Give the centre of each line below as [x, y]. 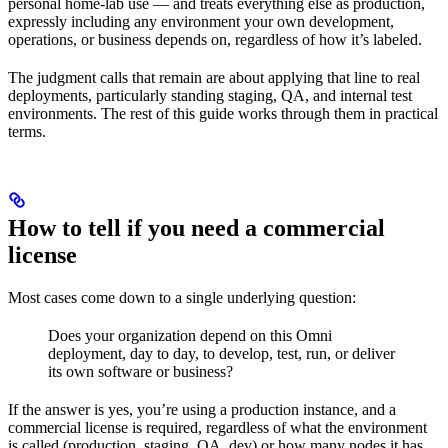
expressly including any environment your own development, [201, 21]
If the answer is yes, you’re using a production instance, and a [202, 409]
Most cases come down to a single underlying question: [182, 297]
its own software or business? [140, 371]
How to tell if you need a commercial [196, 227]
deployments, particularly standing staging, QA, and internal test [210, 95]
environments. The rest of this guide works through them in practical [223, 113]
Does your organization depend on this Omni [190, 335]
